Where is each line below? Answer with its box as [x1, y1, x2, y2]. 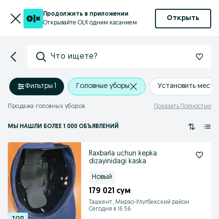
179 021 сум [89, 187, 131, 195]
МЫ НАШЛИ [8, 124, 44, 130]
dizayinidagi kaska [89, 158, 146, 165]
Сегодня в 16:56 [89, 206, 131, 212]
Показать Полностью [154, 104, 211, 109]
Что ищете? [51, 53, 98, 61]
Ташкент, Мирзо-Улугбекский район [89, 199, 189, 205]
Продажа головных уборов [8, 104, 85, 109]
